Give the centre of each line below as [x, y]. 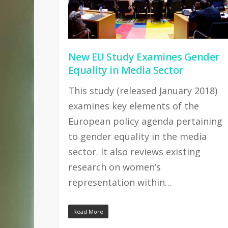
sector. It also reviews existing [134, 152]
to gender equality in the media [137, 137]
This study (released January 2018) [142, 91]
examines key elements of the [133, 106]
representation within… [120, 182]
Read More [88, 212]
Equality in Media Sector [125, 70]
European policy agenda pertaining [145, 121]
